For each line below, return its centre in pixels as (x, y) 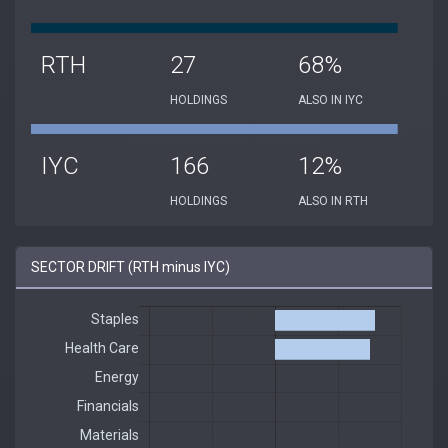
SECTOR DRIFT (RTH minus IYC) (130, 266)
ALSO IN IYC (331, 99)
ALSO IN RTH (333, 200)
